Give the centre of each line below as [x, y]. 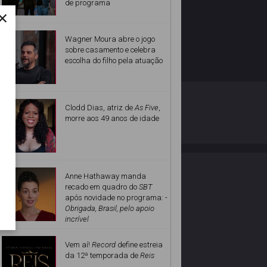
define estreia [139, 245]
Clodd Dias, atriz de [100, 108]
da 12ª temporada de [103, 255]
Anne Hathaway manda [105, 176]
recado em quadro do [102, 187]
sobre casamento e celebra [110, 50]
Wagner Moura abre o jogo [110, 39]
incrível [77, 219]
